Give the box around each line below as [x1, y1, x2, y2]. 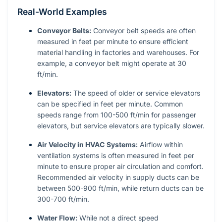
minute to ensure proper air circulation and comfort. [37, 162, 204, 170]
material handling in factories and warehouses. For [37, 48, 199, 56]
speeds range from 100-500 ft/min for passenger [37, 110, 196, 119]
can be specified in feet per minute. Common [37, 99, 183, 108]
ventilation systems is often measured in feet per [37, 151, 194, 160]
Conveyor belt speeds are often [91, 26, 196, 35]
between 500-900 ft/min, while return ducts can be [37, 183, 204, 192]
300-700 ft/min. [37, 194, 89, 203]
